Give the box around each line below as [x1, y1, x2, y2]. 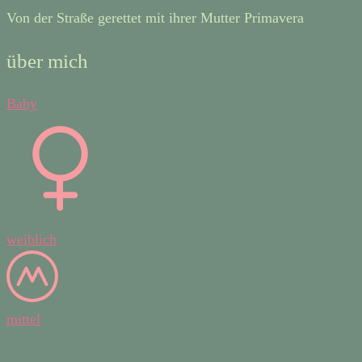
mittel [6, 310, 40, 327]
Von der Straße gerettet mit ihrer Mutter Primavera [6, 10, 304, 27]
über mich [6, 49, 88, 72]
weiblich [6, 230, 57, 247]
